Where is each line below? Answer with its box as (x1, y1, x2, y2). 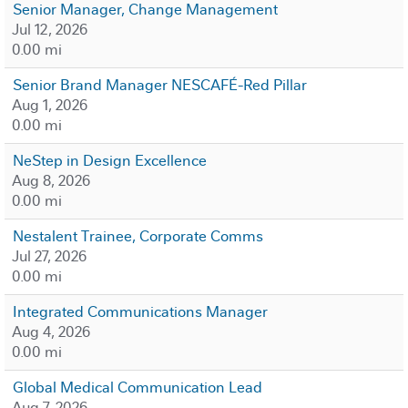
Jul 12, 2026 (12, 20, 87, 39)
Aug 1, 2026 (12, 96, 87, 115)
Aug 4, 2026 (12, 322, 90, 342)
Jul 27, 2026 (12, 247, 87, 266)
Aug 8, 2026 (12, 171, 90, 190)
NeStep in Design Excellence (13, 151, 207, 170)
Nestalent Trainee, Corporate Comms (13, 227, 263, 246)
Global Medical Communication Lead (13, 378, 262, 397)
